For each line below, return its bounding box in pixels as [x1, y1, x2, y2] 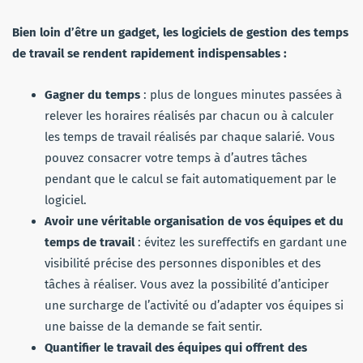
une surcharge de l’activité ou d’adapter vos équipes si [45, 297, 344, 313]
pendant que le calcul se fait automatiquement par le [45, 171, 336, 186]
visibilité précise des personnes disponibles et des [45, 255, 321, 271]
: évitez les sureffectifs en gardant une [135, 234, 347, 250]
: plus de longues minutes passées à [140, 87, 342, 102]
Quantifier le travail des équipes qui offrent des [45, 340, 307, 355]
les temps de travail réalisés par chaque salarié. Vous [45, 129, 335, 144]
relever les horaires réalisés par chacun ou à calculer [45, 108, 334, 123]
